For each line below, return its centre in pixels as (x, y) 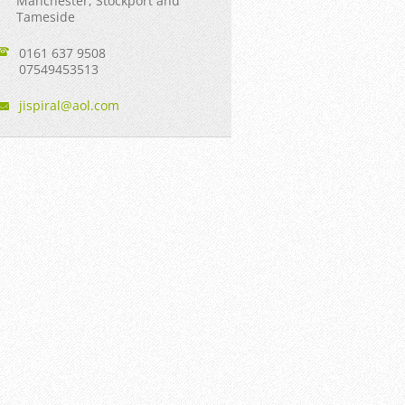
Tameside (46, 16)
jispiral (40, 105)
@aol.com (90, 105)
